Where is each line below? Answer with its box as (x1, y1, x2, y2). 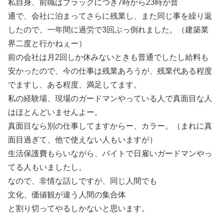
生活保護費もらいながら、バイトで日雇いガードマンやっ (8, 149, 212, 158)
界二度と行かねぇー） (8, 39, 86, 48)
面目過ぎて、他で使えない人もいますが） (8, 136, 157, 144)
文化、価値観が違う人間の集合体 (8, 191, 126, 199)
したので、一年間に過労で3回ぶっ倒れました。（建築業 (8, 26, 209, 34)
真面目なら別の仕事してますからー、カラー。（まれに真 (8, 122, 212, 131)
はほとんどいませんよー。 (8, 108, 102, 117)
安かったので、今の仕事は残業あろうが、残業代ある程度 (8, 67, 212, 76)
